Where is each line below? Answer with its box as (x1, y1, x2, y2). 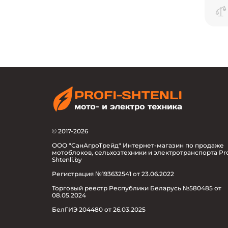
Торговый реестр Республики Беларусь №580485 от (52, 184, 221, 192)
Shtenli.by (52, 156, 82, 164)
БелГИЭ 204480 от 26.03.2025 (52, 206, 146, 214)
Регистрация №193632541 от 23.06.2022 (52, 170, 174, 178)
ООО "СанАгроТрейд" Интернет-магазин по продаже (52, 141, 224, 150)
